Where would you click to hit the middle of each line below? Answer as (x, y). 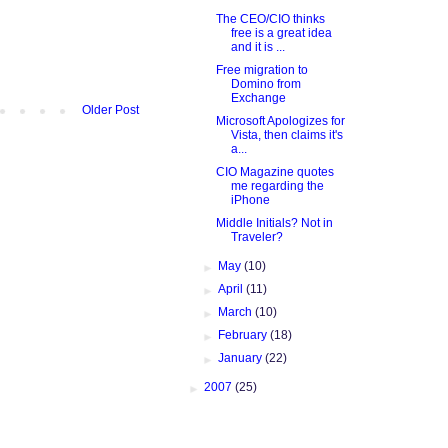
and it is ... (257, 46)
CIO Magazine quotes (274, 171)
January (242, 357)
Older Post (110, 109)
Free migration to (261, 69)
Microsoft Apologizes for (280, 120)
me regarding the (277, 185)
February (244, 334)
